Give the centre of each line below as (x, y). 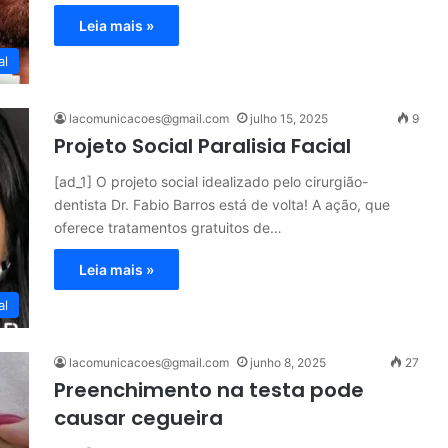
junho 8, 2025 (288, 362)
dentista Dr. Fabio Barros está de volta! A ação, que (222, 204)
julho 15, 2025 (289, 118)
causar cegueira (138, 418)
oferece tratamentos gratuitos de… (168, 227)
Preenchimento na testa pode (209, 390)
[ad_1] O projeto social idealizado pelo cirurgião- (211, 181)
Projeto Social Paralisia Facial (202, 146)
